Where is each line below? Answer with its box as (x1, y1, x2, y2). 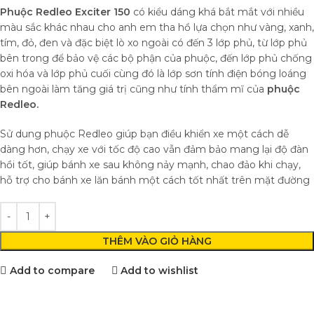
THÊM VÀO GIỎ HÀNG (102, 235, 212, 248)
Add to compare (9, 264, 95, 277)
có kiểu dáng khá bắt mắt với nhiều (130, 6, 304, 19)
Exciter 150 (75, 6, 130, 19)
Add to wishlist (121, 264, 199, 277)
